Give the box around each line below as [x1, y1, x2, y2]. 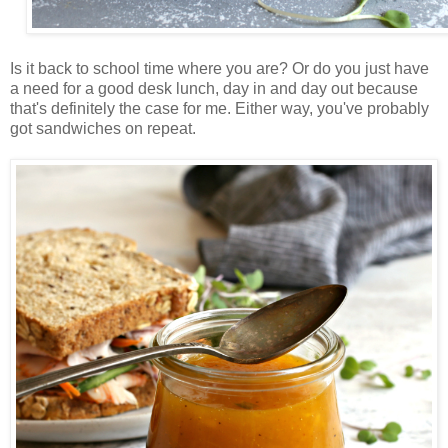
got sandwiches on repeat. [10, 119, 196, 137]
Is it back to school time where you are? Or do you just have [10, 59, 429, 77]
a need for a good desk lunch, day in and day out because [10, 79, 418, 97]
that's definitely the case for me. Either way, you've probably [10, 99, 429, 117]
